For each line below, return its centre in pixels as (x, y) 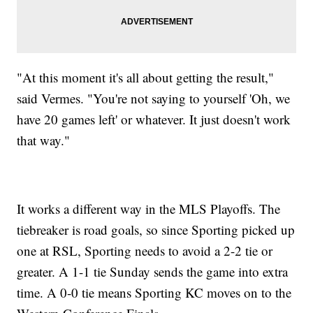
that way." (44, 140)
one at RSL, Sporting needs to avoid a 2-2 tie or (145, 251)
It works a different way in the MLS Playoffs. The (149, 209)
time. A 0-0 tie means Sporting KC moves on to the (154, 293)
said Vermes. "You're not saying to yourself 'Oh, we (154, 99)
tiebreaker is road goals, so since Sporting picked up (156, 230)
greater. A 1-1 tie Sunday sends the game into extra (153, 272)
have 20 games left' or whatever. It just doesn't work (154, 119)
